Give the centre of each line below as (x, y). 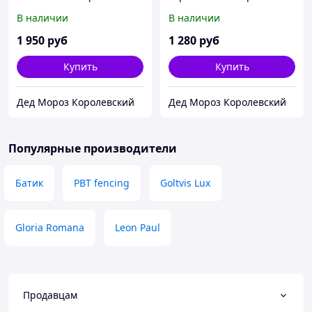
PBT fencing (102, 183)
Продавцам (50, 295)
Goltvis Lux (185, 183)
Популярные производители (93, 149)
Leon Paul (138, 228)
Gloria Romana (50, 228)
